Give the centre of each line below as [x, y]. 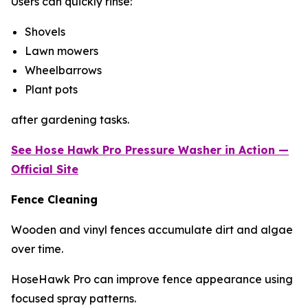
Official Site [45, 169]
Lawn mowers [63, 51]
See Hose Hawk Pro [68, 150]
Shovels [46, 31]
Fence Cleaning [54, 199]
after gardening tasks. [70, 119]
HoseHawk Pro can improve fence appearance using [152, 279]
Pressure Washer [175, 150]
